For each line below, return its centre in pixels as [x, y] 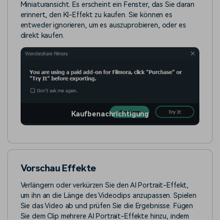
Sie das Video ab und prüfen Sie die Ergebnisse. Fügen [107, 206]
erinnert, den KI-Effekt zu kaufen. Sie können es [96, 15]
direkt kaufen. [42, 35]
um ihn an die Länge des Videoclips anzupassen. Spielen [109, 195]
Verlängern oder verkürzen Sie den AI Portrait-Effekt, [105, 185]
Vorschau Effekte [58, 168]
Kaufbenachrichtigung [110, 114]
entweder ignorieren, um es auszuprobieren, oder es [103, 25]
